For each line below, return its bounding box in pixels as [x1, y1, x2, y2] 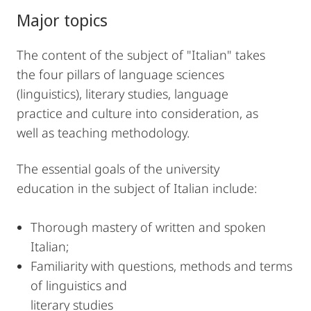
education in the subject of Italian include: [17, 180, 257, 196]
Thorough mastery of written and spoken [31, 219, 266, 235]
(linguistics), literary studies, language [17, 85, 228, 102]
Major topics [17, 8, 108, 31]
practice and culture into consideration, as [17, 105, 258, 121]
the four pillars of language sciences [17, 66, 224, 83]
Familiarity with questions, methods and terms [31, 258, 292, 274]
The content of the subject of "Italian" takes [17, 47, 265, 63]
